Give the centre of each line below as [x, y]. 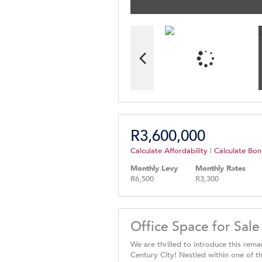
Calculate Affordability [169, 151]
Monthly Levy [154, 169]
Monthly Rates [220, 169]
